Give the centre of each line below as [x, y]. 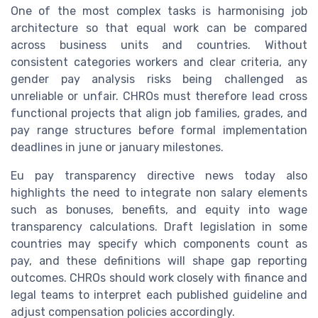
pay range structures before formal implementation [159, 131]
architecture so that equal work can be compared [159, 28]
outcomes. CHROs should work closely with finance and [159, 278]
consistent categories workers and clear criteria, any [159, 62]
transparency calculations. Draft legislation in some [159, 227]
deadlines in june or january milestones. [117, 148]
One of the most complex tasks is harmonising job [159, 11]
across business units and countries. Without [159, 45]
